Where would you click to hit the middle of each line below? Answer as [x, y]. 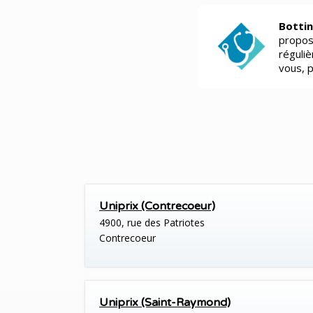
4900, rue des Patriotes [152, 223]
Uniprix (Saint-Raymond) [165, 303]
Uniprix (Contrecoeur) [157, 206]
